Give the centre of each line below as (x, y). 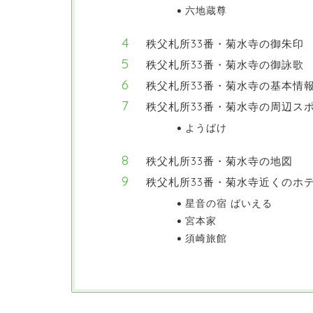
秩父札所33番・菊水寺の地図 (219, 161)
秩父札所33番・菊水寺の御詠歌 (225, 64)
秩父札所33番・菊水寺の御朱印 (225, 43)
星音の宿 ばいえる (228, 203)
